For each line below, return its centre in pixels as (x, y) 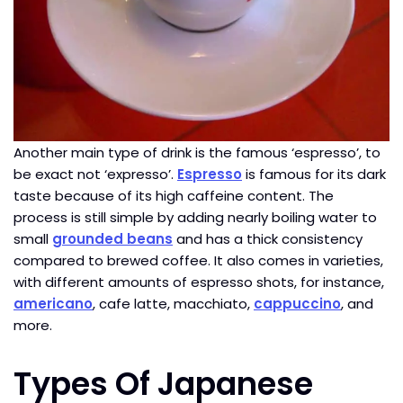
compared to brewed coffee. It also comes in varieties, (198, 260)
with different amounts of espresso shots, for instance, (199, 282)
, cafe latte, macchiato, (173, 303)
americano (53, 303)
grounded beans (112, 238)
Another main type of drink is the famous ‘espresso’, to (197, 152)
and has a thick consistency (268, 238)
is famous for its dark (314, 174)
